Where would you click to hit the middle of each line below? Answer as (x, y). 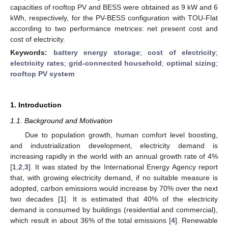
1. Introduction (36, 105)
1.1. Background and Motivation (61, 120)
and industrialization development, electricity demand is (114, 146)
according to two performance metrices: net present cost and (114, 28)
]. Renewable (197, 220)
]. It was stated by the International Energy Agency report (123, 167)
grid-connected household (115, 63)
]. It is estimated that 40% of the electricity (141, 199)
